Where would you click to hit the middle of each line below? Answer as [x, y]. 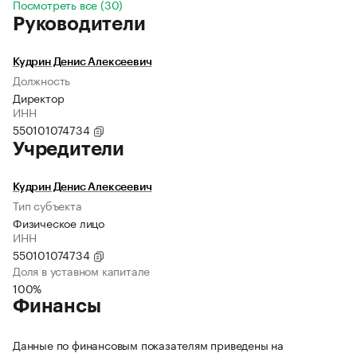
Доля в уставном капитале [82, 271]
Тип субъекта [47, 205]
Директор [39, 98]
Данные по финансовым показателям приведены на [148, 345]
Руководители [79, 24]
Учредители [69, 149]
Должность [42, 80]
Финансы [57, 306]
